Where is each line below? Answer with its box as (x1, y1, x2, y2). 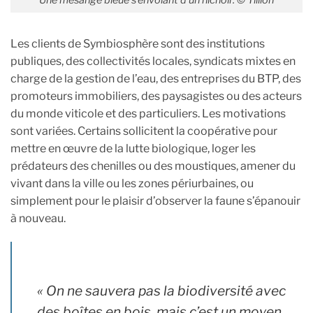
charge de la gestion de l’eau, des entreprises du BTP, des (10, 71, 301, 85)
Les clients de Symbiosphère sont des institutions (10, 36, 265, 50)
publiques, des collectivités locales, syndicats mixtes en (10, 54, 296, 68)
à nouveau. (10, 211, 66, 225)
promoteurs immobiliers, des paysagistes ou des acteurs (10, 89, 302, 103)
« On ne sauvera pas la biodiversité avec (37, 282, 286, 299)
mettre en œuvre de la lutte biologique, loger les (10, 141, 256, 155)
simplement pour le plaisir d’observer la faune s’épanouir (10, 194, 300, 208)
